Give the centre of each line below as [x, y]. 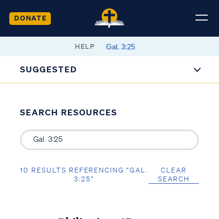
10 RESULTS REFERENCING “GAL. [84, 170]
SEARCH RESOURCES [68, 112]
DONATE [30, 18]
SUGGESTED [49, 69]
